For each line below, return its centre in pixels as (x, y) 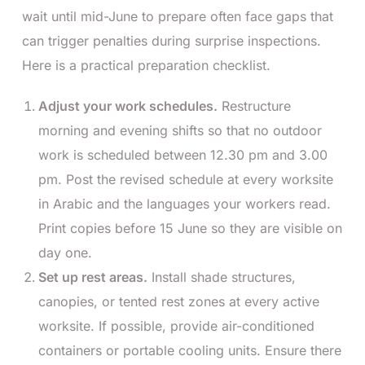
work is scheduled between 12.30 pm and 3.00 (183, 154)
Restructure (254, 106)
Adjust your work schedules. (128, 106)
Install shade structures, (222, 277)
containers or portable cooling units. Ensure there (190, 350)
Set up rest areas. (93, 277)
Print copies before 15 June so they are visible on (190, 228)
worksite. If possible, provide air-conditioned (176, 325)
